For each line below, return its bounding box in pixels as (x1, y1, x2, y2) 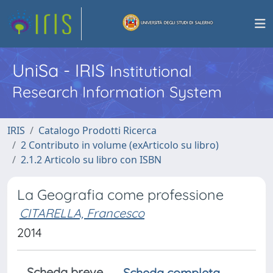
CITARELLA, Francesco (19, 205, 144, 221)
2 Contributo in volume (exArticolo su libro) (21, 138, 219, 152)
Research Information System (12, 82, 222, 101)
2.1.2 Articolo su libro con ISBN (21, 153, 161, 166)
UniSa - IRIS (12, 59, 110, 81)
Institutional (110, 62, 192, 80)
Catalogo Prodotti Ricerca (38, 124, 157, 137)
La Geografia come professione (17, 186, 224, 204)
